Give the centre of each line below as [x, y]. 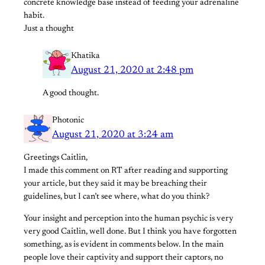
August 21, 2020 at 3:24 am [113, 135]
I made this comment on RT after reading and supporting [126, 171]
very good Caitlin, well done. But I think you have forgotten [130, 232]
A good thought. [71, 94]
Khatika [85, 56]
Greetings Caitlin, [56, 158]
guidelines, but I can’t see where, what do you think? [117, 197]
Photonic [68, 121]
